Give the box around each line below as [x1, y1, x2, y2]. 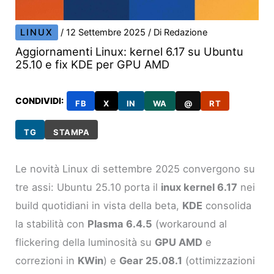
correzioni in [15, 254, 78, 267]
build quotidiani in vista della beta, [15, 199, 183, 212]
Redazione [164, 27, 208, 39]
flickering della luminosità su [15, 236, 155, 249]
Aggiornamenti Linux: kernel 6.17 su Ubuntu [15, 45, 244, 59]
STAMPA [53, 127, 90, 138]
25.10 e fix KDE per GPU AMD [15, 57, 170, 72]
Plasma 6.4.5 [87, 218, 153, 231]
